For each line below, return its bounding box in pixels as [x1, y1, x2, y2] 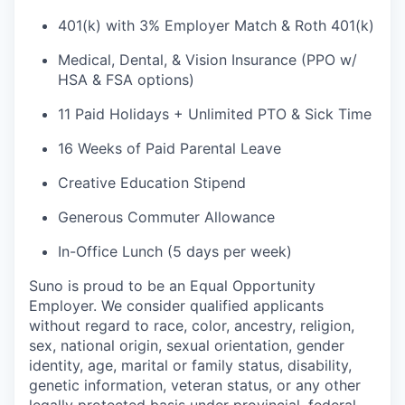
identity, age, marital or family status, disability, [29, 356, 352, 375]
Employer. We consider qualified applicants [29, 297, 324, 316]
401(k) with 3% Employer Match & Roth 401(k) [58, 16, 374, 35]
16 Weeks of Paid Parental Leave [58, 139, 281, 158]
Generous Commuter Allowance [58, 208, 275, 227]
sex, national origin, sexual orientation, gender [29, 336, 344, 355]
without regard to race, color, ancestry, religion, [29, 316, 354, 335]
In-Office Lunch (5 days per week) [58, 242, 292, 261]
